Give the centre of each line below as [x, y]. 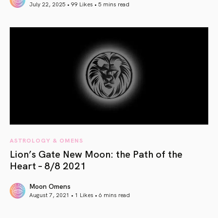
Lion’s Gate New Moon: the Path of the [96, 154]
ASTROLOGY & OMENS [46, 140]
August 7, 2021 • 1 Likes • [64, 195]
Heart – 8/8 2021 [48, 165]
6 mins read [114, 195]
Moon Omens [50, 186]
